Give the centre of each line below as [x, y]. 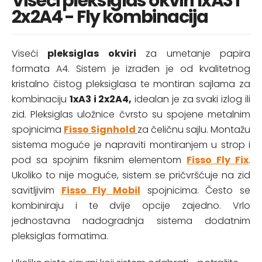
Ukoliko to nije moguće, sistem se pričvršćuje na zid [131, 175]
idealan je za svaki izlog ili [191, 99]
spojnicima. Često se [196, 190]
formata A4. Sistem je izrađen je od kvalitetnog [131, 69]
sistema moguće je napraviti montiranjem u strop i [131, 145]
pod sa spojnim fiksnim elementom [99, 160]
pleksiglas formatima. [60, 236]
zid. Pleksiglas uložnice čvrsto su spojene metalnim [131, 114]
